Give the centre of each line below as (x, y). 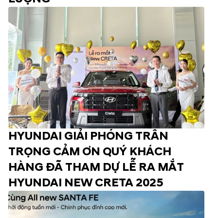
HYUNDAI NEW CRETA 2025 (86, 183)
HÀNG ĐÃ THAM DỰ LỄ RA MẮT (96, 167)
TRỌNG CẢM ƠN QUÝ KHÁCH (90, 152)
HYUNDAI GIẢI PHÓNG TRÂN (89, 136)
